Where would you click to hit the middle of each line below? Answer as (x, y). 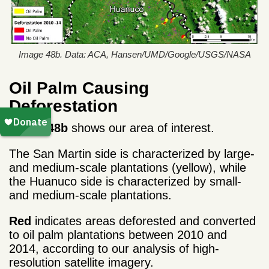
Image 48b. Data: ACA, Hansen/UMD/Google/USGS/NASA (134, 54)
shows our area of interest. (143, 128)
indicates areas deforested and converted (144, 221)
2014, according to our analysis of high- (114, 248)
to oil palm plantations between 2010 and (118, 234)
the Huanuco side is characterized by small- (125, 181)
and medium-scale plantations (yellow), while (128, 167)
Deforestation (63, 106)
